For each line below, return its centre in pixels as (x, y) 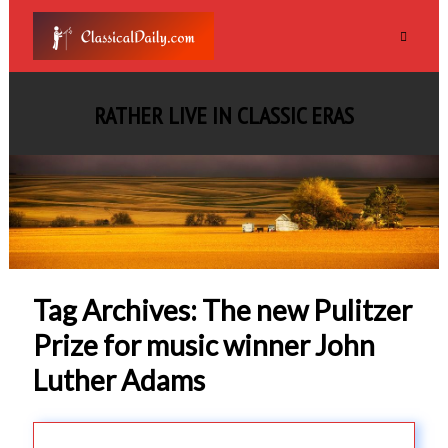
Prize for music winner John (203, 345)
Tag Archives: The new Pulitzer (222, 310)
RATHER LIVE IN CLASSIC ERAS (223, 115)
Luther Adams (118, 380)
